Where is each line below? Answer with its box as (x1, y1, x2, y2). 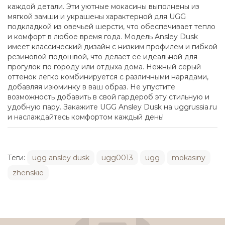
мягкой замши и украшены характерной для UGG (8, 12, 186, 21)
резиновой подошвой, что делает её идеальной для (8, 52, 197, 61)
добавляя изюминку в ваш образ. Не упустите (8, 82, 175, 91)
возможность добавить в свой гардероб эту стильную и (8, 92, 209, 101)
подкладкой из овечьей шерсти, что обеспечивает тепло (8, 22, 215, 31)
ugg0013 (101, 153, 133, 162)
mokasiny (172, 153, 205, 162)
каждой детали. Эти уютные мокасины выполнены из (8, 2, 199, 11)
